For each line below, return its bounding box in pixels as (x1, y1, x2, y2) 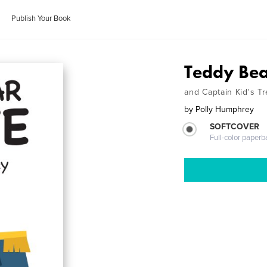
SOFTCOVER (210, 122, 260, 132)
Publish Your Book (11, 14, 72, 23)
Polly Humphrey (195, 104, 254, 114)
